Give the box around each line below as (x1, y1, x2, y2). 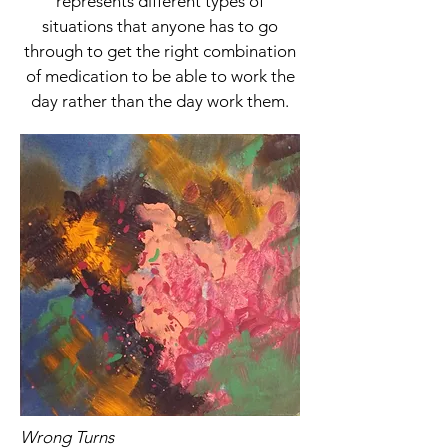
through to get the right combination (24, 41, 296, 62)
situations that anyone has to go (42, 16, 278, 37)
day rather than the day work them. (31, 91, 289, 112)
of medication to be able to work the (25, 66, 295, 87)
